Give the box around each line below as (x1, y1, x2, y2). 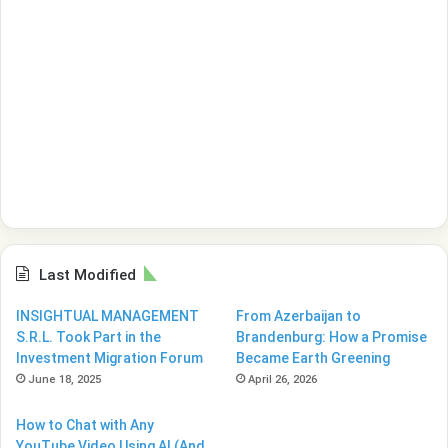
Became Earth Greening (236, 349, 391, 366)
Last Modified (39, 265, 136, 284)
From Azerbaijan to (236, 307, 362, 324)
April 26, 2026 (248, 372, 318, 386)
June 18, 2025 (28, 372, 101, 386)
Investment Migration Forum (16, 349, 203, 366)
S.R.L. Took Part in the (16, 328, 161, 345)
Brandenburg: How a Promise (236, 328, 428, 345)
